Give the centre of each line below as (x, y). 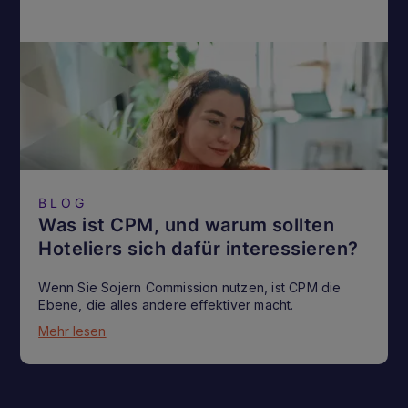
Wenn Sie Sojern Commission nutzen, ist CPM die (190, 287)
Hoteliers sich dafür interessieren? (199, 248)
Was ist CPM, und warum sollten (187, 224)
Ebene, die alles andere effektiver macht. (166, 304)
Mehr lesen (72, 331)
